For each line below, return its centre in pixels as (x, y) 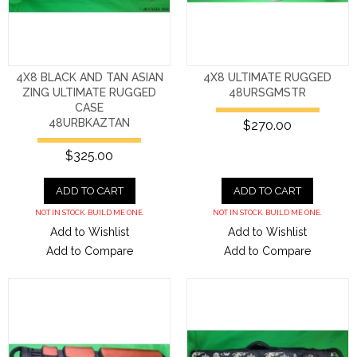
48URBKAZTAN (90, 122)
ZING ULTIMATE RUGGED (90, 92)
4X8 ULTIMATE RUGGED (268, 77)
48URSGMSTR (268, 92)
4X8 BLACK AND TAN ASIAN (89, 77)
